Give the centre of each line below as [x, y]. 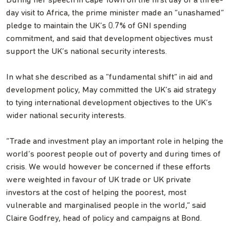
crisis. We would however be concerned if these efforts [108, 167]
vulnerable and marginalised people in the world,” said [106, 206]
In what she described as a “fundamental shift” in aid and [110, 78]
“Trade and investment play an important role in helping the [115, 142]
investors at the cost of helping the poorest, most [96, 193]
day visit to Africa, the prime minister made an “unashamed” [115, 13]
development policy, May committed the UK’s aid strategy [111, 90]
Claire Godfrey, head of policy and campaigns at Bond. [104, 219]
